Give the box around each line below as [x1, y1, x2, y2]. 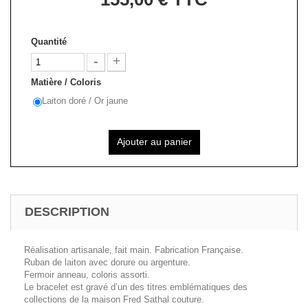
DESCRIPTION [25, 205, 109, 219]
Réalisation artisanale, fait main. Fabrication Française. [24, 245, 243, 255]
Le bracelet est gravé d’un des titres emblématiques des [24, 282, 247, 292]
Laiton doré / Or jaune [42, 96, 128, 106]
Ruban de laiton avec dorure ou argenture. [24, 257, 190, 267]
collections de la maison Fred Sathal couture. [24, 294, 204, 305]
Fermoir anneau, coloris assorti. [24, 269, 150, 280]
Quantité [31, 36, 67, 47]
